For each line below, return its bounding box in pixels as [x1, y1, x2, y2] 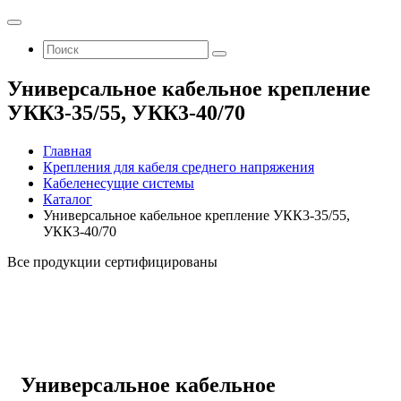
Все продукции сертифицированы [7, 253, 218, 269]
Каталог [43, 191, 92, 207]
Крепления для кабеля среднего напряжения [43, 158, 314, 175]
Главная [43, 142, 91, 158]
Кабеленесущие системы [43, 175, 194, 191]
